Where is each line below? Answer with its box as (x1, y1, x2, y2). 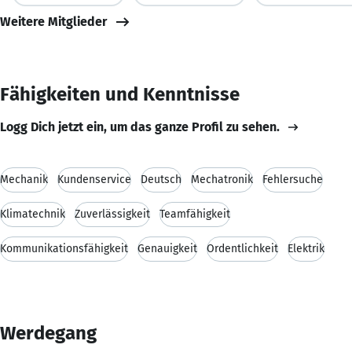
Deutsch (141, 172, 181, 186)
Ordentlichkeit (207, 241, 278, 255)
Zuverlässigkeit (75, 207, 150, 221)
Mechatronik (191, 172, 253, 186)
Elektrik (288, 241, 324, 255)
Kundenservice (57, 172, 131, 186)
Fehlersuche (262, 172, 323, 186)
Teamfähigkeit (159, 207, 230, 221)
